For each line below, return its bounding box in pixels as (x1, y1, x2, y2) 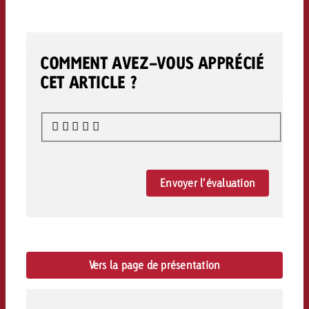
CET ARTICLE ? (39, 70, 137, 92)
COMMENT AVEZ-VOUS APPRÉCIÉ (39, 51, 264, 73)
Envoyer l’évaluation (160, 176, 255, 190)
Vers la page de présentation (88, 258, 221, 272)
